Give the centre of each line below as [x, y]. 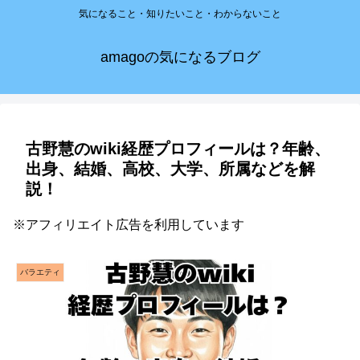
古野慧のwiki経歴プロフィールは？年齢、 [178, 149]
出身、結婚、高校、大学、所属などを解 [170, 169]
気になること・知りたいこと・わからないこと [180, 14]
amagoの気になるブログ [180, 57]
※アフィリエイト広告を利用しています [129, 225]
